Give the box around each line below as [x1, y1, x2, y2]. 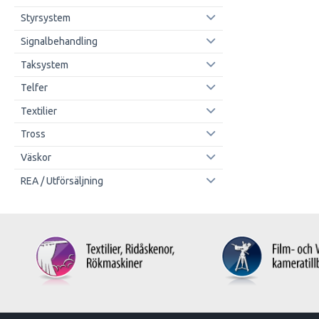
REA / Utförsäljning [20, 174, 103, 187]
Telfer [20, 82, 48, 94]
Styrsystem [20, 12, 70, 24]
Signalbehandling [20, 35, 98, 47]
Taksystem [20, 58, 68, 70]
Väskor [20, 152, 51, 164]
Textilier [20, 105, 57, 117]
